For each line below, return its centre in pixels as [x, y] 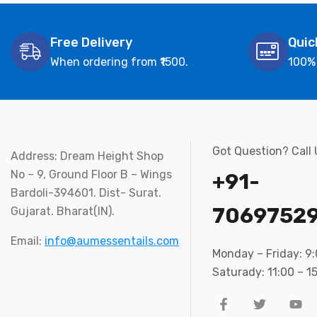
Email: [28, 241]
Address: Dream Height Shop [87, 156]
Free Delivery [91, 42]
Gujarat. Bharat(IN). [63, 212]
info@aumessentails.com [112, 241]
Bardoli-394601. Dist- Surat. [86, 193]
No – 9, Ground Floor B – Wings [91, 175]
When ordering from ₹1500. [119, 62]
